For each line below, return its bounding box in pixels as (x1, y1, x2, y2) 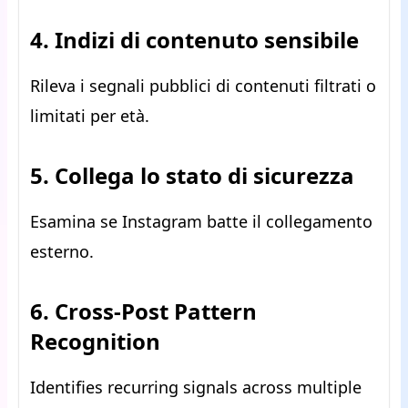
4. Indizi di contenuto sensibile (30, 25, 359, 56)
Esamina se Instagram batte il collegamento (30, 210, 372, 233)
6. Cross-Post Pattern (30, 296, 257, 327)
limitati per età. (30, 105, 149, 127)
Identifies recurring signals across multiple (30, 376, 362, 399)
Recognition (30, 326, 160, 357)
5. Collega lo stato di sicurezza (30, 160, 354, 191)
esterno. (30, 240, 94, 263)
